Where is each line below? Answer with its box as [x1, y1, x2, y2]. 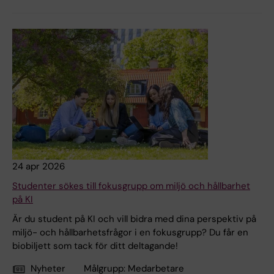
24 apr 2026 [12, 160, 65, 173]
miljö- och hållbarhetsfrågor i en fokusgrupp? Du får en [12, 226, 248, 239]
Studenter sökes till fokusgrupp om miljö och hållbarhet [12, 180, 250, 193]
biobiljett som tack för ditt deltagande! [12, 240, 178, 253]
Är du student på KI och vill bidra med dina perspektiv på [12, 213, 256, 226]
